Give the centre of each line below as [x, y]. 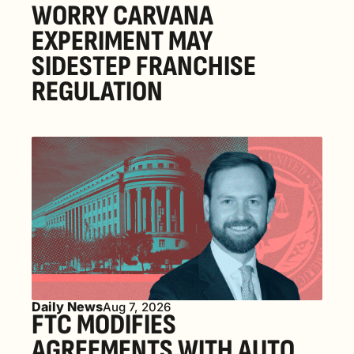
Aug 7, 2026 [137, 307]
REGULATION [97, 92]
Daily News [67, 306]
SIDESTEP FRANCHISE [144, 66]
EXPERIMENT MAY [122, 41]
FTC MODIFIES [104, 325]
